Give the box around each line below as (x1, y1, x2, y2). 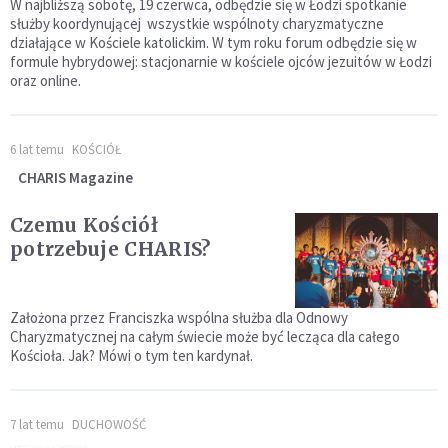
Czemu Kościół (10, 213, 158, 238)
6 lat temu (10, 141, 64, 159)
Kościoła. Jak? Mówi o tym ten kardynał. (10, 346, 253, 366)
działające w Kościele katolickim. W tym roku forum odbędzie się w (10, 33, 417, 53)
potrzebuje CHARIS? (10, 237, 211, 262)
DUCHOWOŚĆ (72, 416, 146, 434)
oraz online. (10, 71, 81, 91)
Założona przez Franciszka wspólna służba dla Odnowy (10, 308, 348, 328)
